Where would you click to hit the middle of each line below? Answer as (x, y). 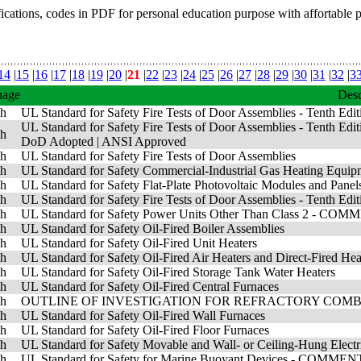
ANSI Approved (144, 141)
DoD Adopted (57, 141)
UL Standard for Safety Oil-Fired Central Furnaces (150, 286)
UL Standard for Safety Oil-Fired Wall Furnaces (143, 315)
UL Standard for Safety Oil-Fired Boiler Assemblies (153, 228)
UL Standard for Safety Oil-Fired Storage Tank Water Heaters (178, 272)
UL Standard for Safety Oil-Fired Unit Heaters (139, 243)
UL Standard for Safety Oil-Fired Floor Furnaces (145, 330)
